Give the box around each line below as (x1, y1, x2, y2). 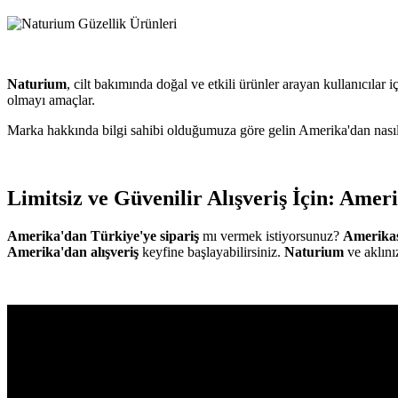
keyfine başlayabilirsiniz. (139, 243, 284, 259)
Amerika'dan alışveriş (7, 243, 139, 259)
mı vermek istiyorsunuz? (203, 227, 343, 243)
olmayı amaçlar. (7, 92, 95, 107)
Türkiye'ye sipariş (91, 227, 203, 243)
